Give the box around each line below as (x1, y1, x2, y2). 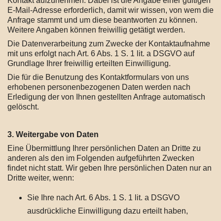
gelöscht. (7, 103, 39, 111)
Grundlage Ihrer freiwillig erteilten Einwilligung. (7, 59, 171, 68)
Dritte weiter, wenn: (7, 174, 74, 182)
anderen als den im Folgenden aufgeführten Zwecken (7, 154, 194, 162)
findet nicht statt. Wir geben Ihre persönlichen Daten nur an (7, 164, 212, 172)
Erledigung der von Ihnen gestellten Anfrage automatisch (7, 93, 205, 101)
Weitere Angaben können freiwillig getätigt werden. (7, 26, 185, 34)
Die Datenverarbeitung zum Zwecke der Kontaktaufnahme (7, 39, 210, 48)
